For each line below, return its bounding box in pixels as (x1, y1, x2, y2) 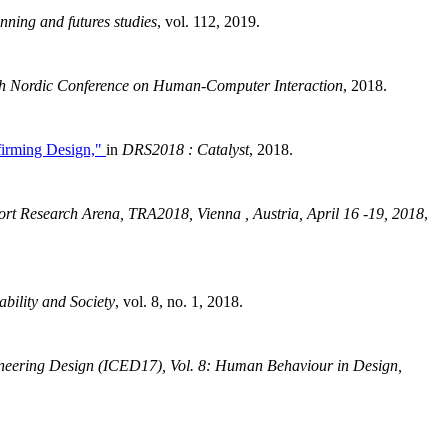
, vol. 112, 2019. (157, 12, 260, 30)
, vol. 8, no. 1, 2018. (115, 292, 243, 310)
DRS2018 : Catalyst (122, 140, 249, 158)
